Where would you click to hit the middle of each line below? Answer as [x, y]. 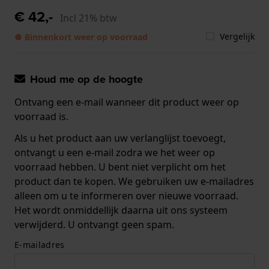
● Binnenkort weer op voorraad [81, 37]
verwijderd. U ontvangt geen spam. [94, 224]
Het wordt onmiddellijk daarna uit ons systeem [121, 210]
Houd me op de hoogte [86, 79]
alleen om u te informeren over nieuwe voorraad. [126, 195]
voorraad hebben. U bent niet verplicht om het [120, 167]
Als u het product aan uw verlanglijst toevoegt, [120, 138]
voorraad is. [41, 116]
